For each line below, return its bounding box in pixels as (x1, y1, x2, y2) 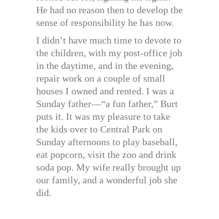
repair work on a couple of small (36, 73, 165, 84)
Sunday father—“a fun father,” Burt (36, 98, 178, 109)
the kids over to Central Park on (36, 124, 162, 135)
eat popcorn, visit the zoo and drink (36, 149, 176, 160)
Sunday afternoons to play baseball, (36, 136, 177, 148)
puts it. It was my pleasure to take (36, 111, 170, 122)
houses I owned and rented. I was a (36, 86, 174, 97)
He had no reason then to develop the (36, 4, 183, 16)
